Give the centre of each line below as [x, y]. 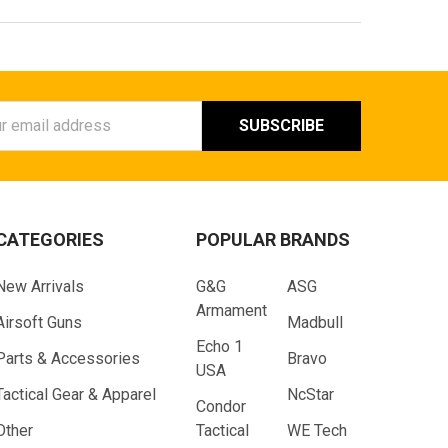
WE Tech [316, 430]
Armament [231, 310]
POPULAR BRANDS [273, 239]
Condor [221, 406]
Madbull [314, 322]
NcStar [310, 394]
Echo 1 [219, 346]
